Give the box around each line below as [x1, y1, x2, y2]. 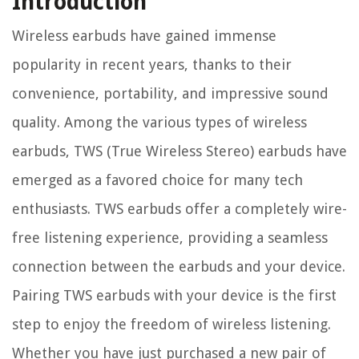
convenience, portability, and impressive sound [12, 85, 329, 103]
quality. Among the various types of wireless [12, 114, 307, 131]
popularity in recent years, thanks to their [12, 56, 292, 74]
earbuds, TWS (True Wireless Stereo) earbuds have [12, 143, 347, 160]
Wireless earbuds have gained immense [12, 27, 276, 45]
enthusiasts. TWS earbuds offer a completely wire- [12, 200, 347, 218]
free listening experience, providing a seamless [12, 229, 328, 247]
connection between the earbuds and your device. [12, 258, 345, 276]
